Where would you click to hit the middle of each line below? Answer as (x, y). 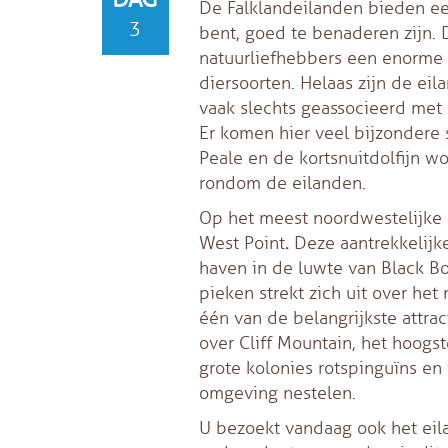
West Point (241, 243)
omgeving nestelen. (277, 393)
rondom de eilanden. (282, 183)
